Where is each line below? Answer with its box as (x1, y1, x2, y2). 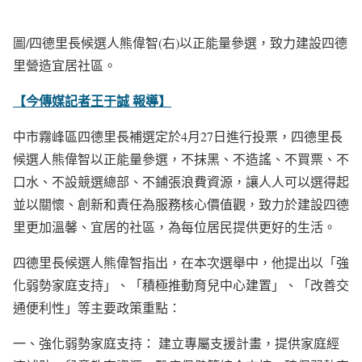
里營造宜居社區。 (13, 56, 116, 74)
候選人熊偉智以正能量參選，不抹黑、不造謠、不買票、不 (13, 149, 349, 167)
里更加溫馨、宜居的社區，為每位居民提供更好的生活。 (13, 217, 336, 235)
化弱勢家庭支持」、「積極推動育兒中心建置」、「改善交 (13, 276, 349, 293)
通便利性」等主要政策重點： (13, 298, 181, 316)
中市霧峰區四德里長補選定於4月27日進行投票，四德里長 (13, 127, 343, 145)
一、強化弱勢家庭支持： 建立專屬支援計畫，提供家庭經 (13, 334, 339, 351)
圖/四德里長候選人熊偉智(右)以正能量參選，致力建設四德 (13, 33, 347, 51)
